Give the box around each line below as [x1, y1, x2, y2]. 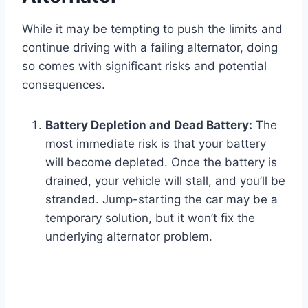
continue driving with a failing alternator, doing [22, 41, 278, 55]
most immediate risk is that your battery [45, 137, 266, 151]
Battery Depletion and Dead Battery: [45, 118, 252, 133]
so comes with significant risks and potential [22, 59, 267, 74]
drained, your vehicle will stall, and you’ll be [45, 174, 285, 188]
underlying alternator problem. [45, 230, 212, 244]
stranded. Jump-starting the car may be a [45, 192, 278, 207]
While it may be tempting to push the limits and [22, 22, 283, 36]
